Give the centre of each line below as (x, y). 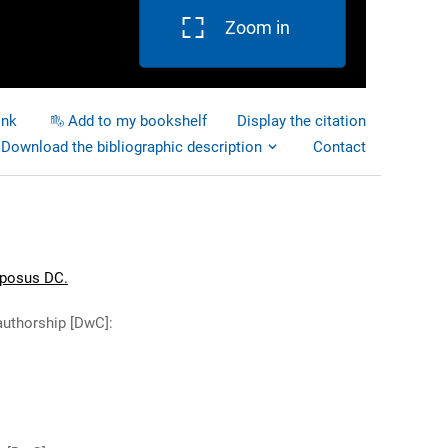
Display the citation (301, 121)
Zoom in (257, 27)
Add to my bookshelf (137, 121)
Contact (339, 147)
